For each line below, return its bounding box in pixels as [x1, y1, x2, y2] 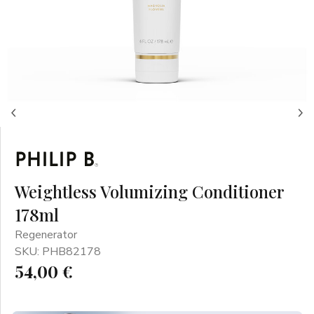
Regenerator [15, 227, 77, 243]
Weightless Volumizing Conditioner [15, 180, 284, 203]
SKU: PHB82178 [15, 244, 101, 259]
